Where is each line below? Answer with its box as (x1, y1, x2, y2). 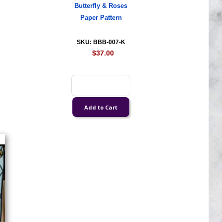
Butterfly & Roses (74, 2, 128, 9)
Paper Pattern (80, 14, 122, 21)
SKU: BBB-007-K (76, 39, 125, 46)
